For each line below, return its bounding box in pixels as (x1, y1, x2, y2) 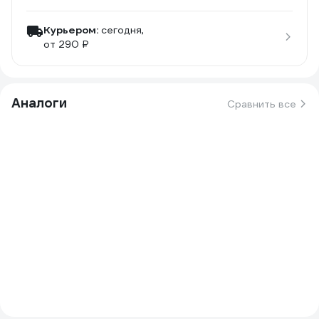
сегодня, (101, 23, 144, 36)
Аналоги (11, 95, 67, 111)
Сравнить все (227, 98, 296, 110)
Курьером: (43, 23, 98, 36)
